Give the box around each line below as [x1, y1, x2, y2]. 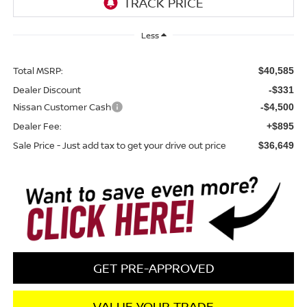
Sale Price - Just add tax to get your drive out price [12, 139, 226, 152]
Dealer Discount [12, 84, 81, 97]
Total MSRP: [12, 64, 63, 77]
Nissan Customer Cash [12, 101, 111, 114]
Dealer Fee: [12, 120, 62, 133]
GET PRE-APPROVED [93, 260, 214, 277]
